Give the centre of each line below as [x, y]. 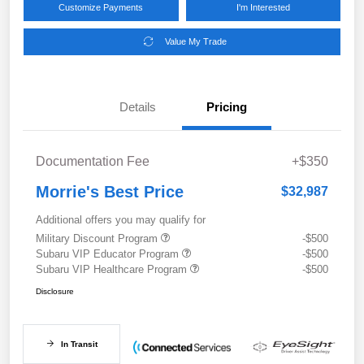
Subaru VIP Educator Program [109, 253]
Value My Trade [195, 41]
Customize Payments [101, 7]
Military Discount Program [98, 238]
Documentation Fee [93, 161]
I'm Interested [263, 7]
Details [137, 106]
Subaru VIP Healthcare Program [113, 269]
